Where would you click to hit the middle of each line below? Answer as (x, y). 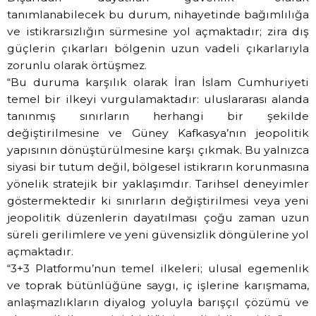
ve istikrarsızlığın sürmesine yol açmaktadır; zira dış (158, 31)
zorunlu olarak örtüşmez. (77, 65)
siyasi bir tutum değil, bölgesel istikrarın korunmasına (158, 166)
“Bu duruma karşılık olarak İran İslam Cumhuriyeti (158, 82)
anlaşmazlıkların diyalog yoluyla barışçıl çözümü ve (158, 302)
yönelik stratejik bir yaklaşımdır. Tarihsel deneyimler (158, 183)
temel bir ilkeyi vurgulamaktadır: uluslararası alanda (158, 99)
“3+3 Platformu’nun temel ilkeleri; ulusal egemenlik (158, 268)
